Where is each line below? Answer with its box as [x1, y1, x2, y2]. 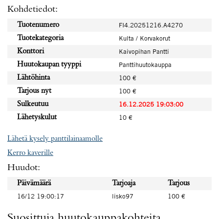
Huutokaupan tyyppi [17, 61, 81, 68]
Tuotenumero [17, 21, 59, 29]
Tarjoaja [112, 179, 135, 187]
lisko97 [112, 192, 133, 200]
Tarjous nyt [17, 87, 51, 95]
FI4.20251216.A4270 [119, 21, 183, 29]
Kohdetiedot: [7, 4, 58, 14]
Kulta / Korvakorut [119, 34, 170, 42]
